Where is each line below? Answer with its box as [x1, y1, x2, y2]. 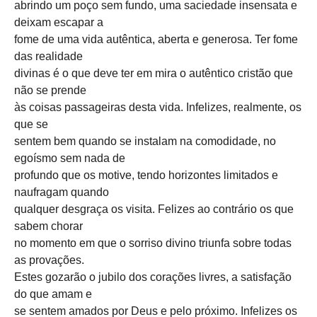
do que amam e [14, 287, 92, 300]
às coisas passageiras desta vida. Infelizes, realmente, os [14, 100, 301, 113]
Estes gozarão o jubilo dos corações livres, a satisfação [14, 270, 292, 283]
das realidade [14, 50, 83, 62]
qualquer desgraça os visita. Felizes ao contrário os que [14, 202, 294, 215]
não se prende [14, 83, 86, 96]
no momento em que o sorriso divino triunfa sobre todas [14, 236, 292, 249]
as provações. [14, 253, 84, 266]
